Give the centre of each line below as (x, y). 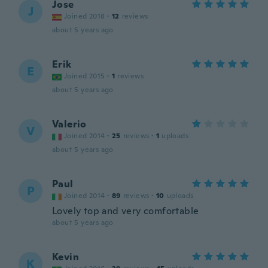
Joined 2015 (85, 76)
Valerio (69, 124)
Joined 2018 (85, 16)
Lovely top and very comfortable (126, 211)
